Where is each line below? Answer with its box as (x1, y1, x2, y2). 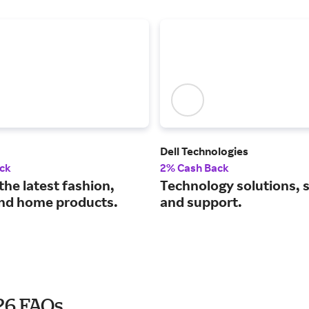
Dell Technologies (160, 144, 248, 159)
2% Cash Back (160, 161, 229, 175)
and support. (160, 193, 242, 211)
